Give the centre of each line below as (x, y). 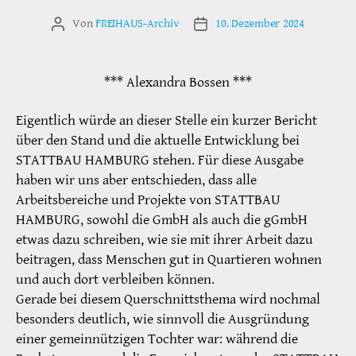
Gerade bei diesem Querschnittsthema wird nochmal (168, 299)
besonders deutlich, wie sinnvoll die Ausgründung (163, 319)
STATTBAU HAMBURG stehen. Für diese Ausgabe (160, 160)
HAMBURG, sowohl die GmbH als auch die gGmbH (162, 219)
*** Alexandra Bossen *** (178, 83)
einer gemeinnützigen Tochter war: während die (157, 339)
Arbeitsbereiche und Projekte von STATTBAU (148, 199)
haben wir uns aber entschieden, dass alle (136, 180)
